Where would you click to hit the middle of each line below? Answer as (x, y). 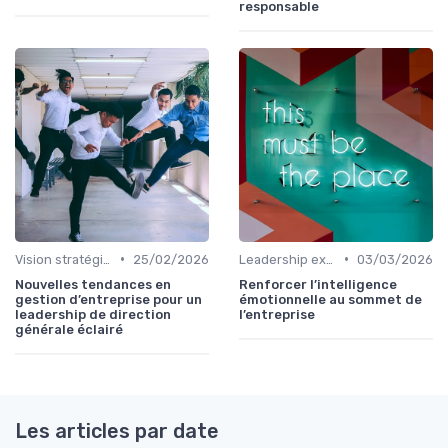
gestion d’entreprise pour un (108, 299)
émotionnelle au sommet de (330, 299)
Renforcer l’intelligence (318, 284)
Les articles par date (117, 430)
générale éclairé (69, 329)
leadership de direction (93, 314)
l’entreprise (277, 314)
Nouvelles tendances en (93, 284)
